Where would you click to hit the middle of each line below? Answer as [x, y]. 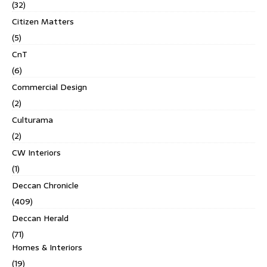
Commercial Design [49, 87]
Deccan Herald [40, 218]
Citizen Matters [43, 22]
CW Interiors [36, 153]
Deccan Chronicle [45, 186]
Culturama [32, 120]
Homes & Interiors [47, 248]
